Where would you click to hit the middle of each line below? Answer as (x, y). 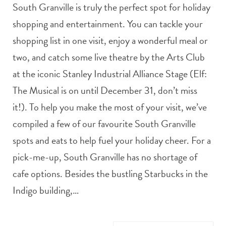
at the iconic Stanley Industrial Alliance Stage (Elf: (110, 73)
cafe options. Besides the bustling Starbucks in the (110, 173)
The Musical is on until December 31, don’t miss (105, 90)
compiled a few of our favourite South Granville (104, 123)
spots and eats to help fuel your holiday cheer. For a (112, 140)
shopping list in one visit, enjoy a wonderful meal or (110, 40)
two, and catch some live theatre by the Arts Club (109, 57)
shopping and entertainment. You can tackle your (108, 23)
